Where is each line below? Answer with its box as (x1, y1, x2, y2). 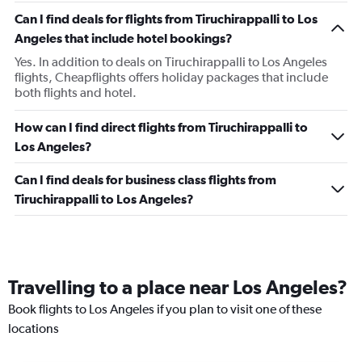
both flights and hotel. (15, 85, 137, 101)
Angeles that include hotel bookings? (15, 31, 233, 46)
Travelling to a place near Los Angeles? (8, 276, 347, 299)
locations (8, 321, 59, 337)
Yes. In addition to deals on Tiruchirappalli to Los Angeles (15, 54, 327, 70)
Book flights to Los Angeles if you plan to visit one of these (8, 301, 322, 318)
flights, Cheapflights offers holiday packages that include (15, 69, 328, 86)
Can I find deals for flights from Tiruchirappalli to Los (15, 11, 318, 27)
